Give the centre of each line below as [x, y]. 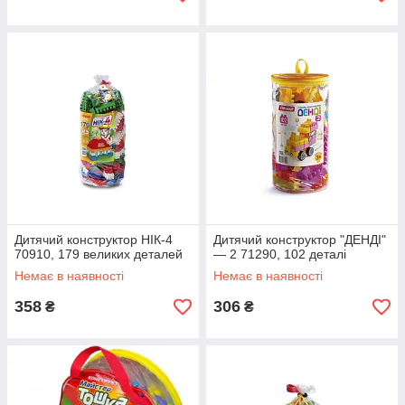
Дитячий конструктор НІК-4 [94, 240]
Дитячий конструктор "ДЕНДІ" [300, 240]
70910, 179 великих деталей [99, 254]
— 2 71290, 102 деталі [280, 254]
